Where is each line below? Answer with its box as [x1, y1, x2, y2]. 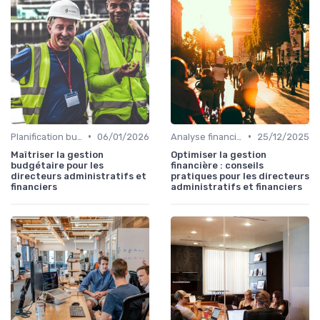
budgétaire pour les [11, 159, 104, 171]
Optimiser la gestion [171, 149, 266, 160]
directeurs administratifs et [11, 170, 146, 181]
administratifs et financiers [171, 181, 302, 192]
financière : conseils [171, 159, 264, 171]
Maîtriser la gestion [11, 149, 104, 160]
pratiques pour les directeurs [171, 170, 309, 181]
